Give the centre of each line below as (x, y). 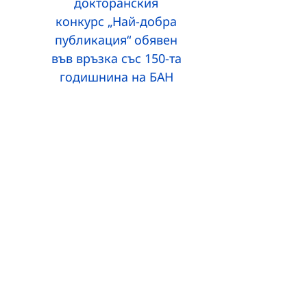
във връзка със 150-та (116, 58)
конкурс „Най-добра (116, 21)
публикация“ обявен (116, 39)
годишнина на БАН (116, 76)
